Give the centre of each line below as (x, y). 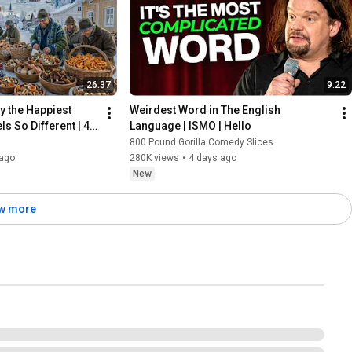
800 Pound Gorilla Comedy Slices (202, 142)
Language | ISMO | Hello (191, 125)
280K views (155, 158)
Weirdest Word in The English (205, 110)
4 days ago (213, 158)
